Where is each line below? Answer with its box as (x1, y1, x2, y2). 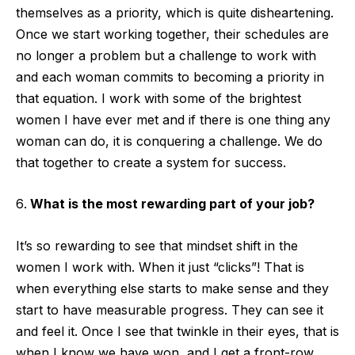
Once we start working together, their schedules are (16, 25, 329, 42)
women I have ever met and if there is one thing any (16, 111, 330, 128)
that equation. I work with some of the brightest (16, 90, 301, 106)
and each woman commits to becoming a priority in (16, 68, 324, 85)
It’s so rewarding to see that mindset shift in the (16, 237, 298, 254)
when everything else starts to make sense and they (16, 280, 329, 296)
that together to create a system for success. (16, 154, 288, 170)
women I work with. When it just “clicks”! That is (16, 258, 304, 275)
